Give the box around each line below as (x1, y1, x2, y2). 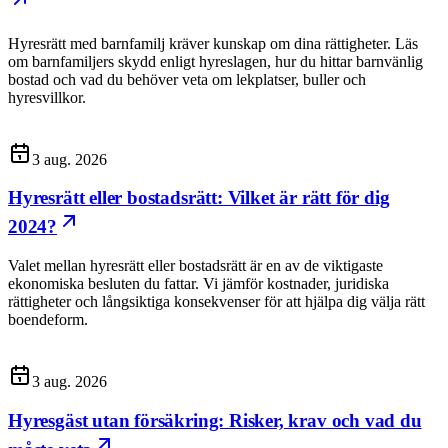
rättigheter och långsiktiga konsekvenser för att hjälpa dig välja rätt (8, 293, 425, 311)
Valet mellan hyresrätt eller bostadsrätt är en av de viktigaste (8, 257, 383, 275)
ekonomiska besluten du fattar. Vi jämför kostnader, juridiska (8, 275, 389, 293)
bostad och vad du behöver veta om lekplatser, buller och (8, 70, 366, 88)
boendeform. (8, 311, 88, 329)
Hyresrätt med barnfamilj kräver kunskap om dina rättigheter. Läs (8, 34, 418, 52)
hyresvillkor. (8, 88, 86, 106)
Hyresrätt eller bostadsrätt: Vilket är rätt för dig (8, 187, 390, 209)
